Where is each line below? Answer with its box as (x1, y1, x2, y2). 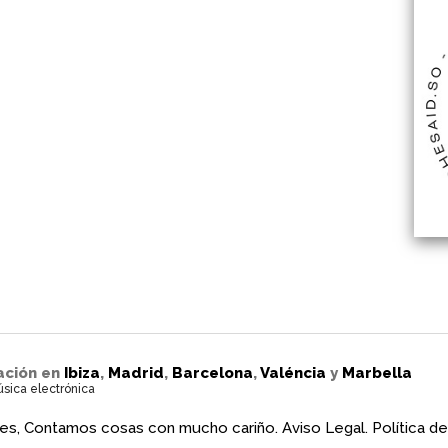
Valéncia (259, 364, 326, 382)
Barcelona (171, 364, 253, 382)
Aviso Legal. (281, 419, 368, 437)
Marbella (341, 364, 412, 382)
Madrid (107, 364, 164, 382)
